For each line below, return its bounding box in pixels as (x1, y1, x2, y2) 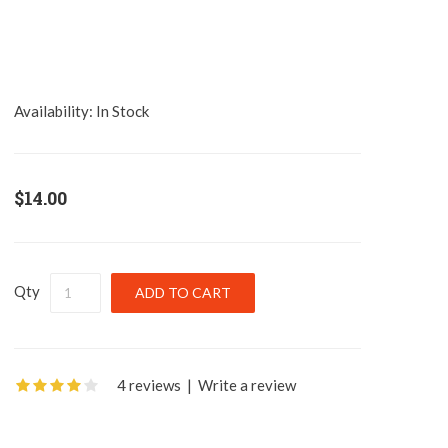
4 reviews (117, 376, 181, 394)
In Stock (93, 102, 149, 120)
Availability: (14, 102, 93, 120)
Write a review (198, 376, 296, 394)
